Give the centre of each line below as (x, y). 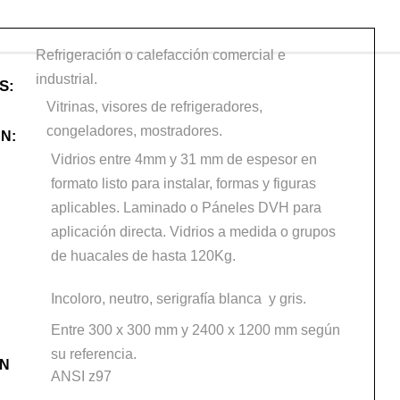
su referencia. (93, 354)
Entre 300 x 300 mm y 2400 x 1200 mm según (195, 329)
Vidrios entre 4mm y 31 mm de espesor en (183, 159)
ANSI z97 (83, 377)
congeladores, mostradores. (135, 130)
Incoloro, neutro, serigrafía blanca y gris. (178, 298)
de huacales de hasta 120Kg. (143, 255)
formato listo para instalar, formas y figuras (183, 183)
